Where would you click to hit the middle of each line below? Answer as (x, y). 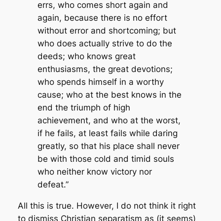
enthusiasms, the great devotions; (105, 69)
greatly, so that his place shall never (108, 146)
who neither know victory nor (94, 172)
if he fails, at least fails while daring (107, 133)
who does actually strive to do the (105, 44)
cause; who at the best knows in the (109, 95)
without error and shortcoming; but (107, 31)
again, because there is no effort (102, 18)
